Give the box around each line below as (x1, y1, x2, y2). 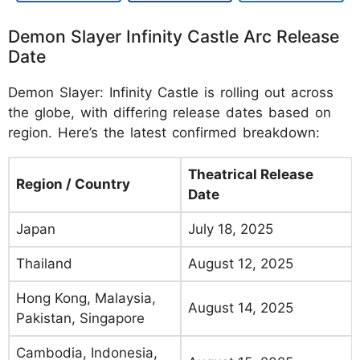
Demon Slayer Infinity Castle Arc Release (8, 25, 339, 47)
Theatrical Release (188, 166, 313, 182)
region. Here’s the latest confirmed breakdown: (8, 124, 320, 141)
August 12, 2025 (188, 255, 293, 272)
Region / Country (16, 175, 130, 192)
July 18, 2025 (188, 220, 273, 237)
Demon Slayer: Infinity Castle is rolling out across (8, 84, 333, 100)
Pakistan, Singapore (16, 309, 145, 326)
